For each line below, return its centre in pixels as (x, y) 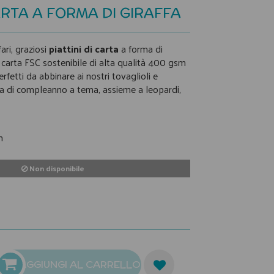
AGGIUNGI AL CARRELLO (80, 265)
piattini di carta (84, 48)
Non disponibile (56, 168)
